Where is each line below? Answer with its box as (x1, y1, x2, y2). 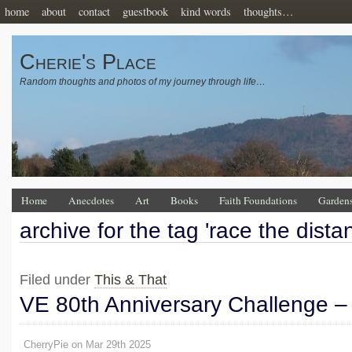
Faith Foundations (219, 193, 297, 207)
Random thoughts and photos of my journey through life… (20, 76, 266, 87)
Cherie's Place (20, 50, 156, 74)
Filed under (20, 272, 94, 288)
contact (79, 4, 110, 19)
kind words (181, 4, 231, 19)
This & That (94, 272, 167, 288)
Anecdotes (68, 193, 114, 207)
